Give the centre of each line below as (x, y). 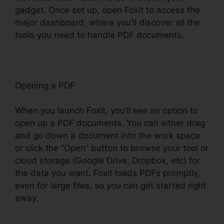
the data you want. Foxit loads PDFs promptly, (107, 173)
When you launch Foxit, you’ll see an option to (106, 111)
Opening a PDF (45, 85)
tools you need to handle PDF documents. (99, 35)
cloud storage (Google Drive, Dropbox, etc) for (107, 161)
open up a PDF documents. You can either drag (110, 123)
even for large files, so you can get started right (110, 186)
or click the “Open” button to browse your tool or (112, 148)
